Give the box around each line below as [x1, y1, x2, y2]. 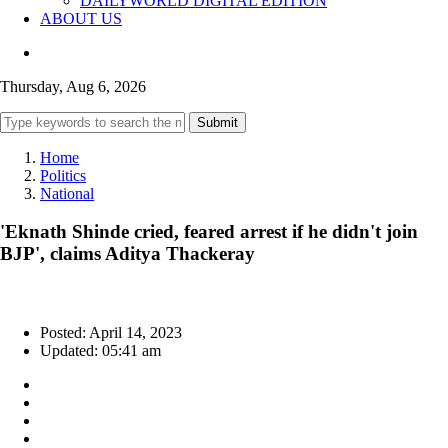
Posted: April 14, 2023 [40, 324, 182, 342]
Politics [40, 166, 86, 184]
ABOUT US [40, 9, 122, 27]
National [40, 184, 94, 202]
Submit [197, 114, 238, 130]
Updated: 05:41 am [40, 342, 161, 360]
